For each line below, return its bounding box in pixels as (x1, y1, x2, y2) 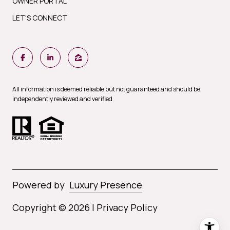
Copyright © (12, 201, 68, 214)
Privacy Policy (97, 201, 158, 214)
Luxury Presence (69, 178, 142, 191)
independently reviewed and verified (12, 94, 112, 104)
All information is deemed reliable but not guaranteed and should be (12, 85, 200, 94)
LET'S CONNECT (12, 13, 67, 23)
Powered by (12, 178, 65, 191)
